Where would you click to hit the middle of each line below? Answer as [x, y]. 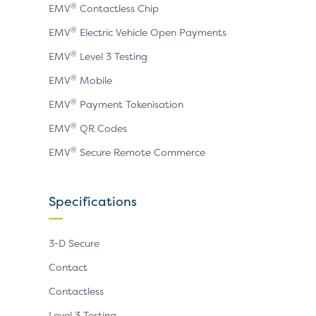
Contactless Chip [118, 8]
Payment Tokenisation [130, 104]
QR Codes [102, 128]
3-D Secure [74, 243]
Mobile [95, 80]
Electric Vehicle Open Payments [152, 32]
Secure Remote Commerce [141, 152]
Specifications [93, 201]
